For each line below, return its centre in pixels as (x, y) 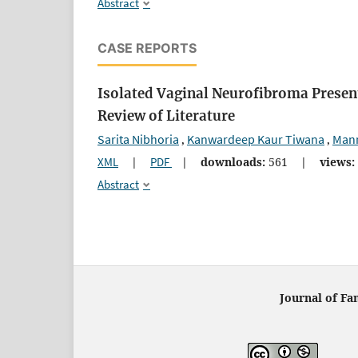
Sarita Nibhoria (138, 139)
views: (337, 162)
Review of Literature (166, 116)
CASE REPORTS (147, 48)
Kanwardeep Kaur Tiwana (256, 139)
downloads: (233, 162)
